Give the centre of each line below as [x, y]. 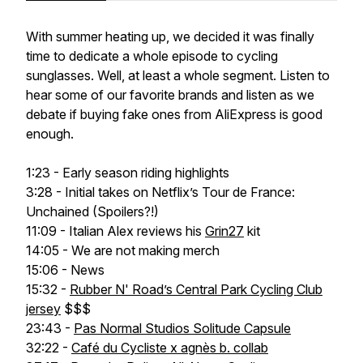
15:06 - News [65, 270]
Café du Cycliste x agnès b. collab [170, 348]
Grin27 [224, 231]
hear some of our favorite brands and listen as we [170, 95]
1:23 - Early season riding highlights [128, 173]
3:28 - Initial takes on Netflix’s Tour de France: [160, 192]
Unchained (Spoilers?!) [92, 211]
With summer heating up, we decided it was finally [170, 36]
